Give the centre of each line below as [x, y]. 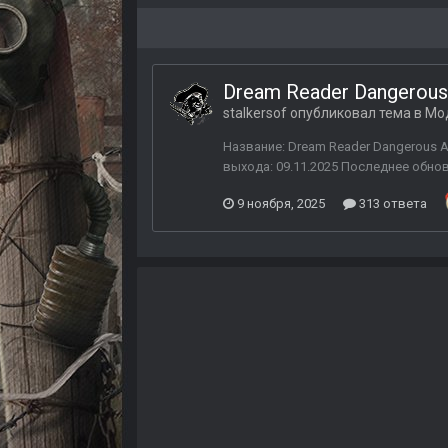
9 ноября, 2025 [281, 204]
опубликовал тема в [356, 113]
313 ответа [391, 204]
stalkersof [255, 113]
